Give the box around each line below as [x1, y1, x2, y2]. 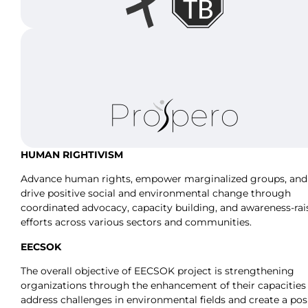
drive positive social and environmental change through [21, 187, 291, 200]
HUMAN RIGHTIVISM [21, 148, 123, 161]
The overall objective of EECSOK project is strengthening [21, 265, 294, 278]
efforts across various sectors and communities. [21, 216, 252, 229]
